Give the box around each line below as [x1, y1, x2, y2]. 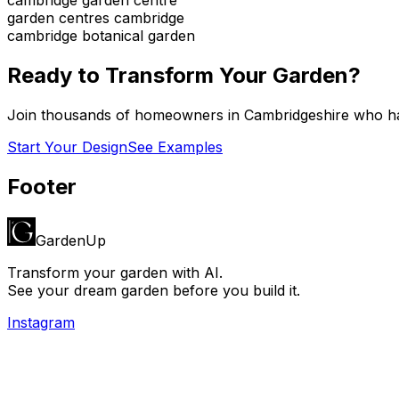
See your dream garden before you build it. [7, 281, 300, 299]
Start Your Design [7, 137, 127, 156]
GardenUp [36, 231, 106, 249]
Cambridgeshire [244, 105, 349, 124]
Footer [7, 173, 77, 199]
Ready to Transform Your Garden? [7, 61, 361, 88]
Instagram [7, 313, 75, 331]
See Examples [127, 137, 223, 156]
